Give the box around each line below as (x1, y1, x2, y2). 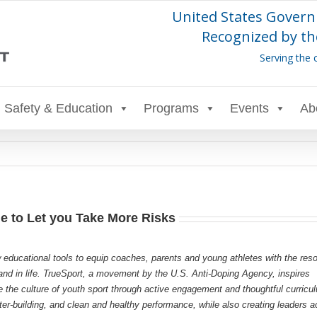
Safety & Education (4, 101, 113, 115)
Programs (144, 101, 199, 115)
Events (230, 101, 269, 115)
